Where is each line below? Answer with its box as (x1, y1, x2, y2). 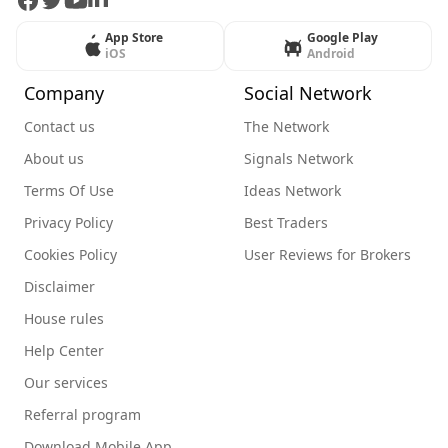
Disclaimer (24, 277, 95, 296)
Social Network (244, 81, 372, 105)
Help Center (24, 341, 104, 360)
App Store (105, 29, 163, 46)
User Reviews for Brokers (244, 245, 411, 264)
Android (306, 45, 355, 62)
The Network (244, 117, 329, 136)
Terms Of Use (24, 181, 114, 200)
